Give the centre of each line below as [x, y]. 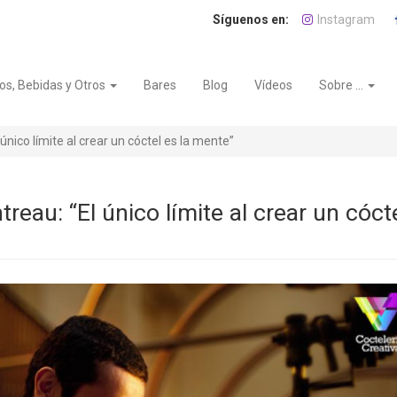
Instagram [346, 19]
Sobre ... [343, 85]
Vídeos [274, 85]
